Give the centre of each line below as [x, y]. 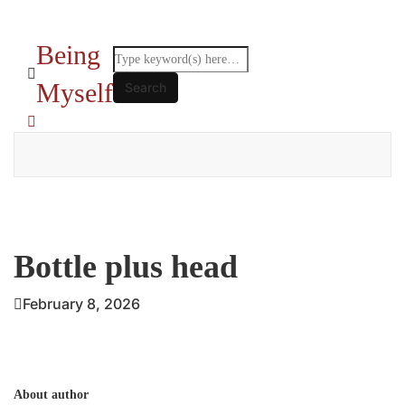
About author [51, 395]
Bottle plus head [126, 267]
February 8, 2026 [81, 304]
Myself [75, 93]
